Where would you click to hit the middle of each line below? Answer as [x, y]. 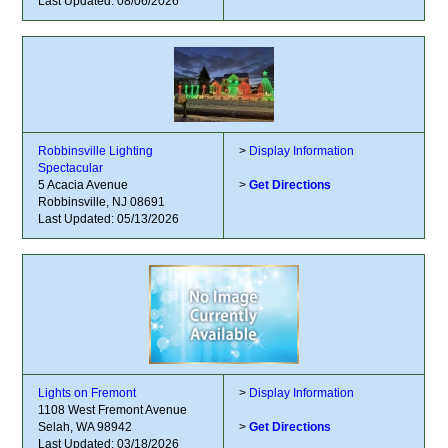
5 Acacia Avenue [83, 185]
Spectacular [71, 168]
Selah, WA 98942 [85, 427]
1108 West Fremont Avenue [113, 410]
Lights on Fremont [87, 393]
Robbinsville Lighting [96, 151]
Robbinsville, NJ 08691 [102, 202]
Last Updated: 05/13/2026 [109, 219]
